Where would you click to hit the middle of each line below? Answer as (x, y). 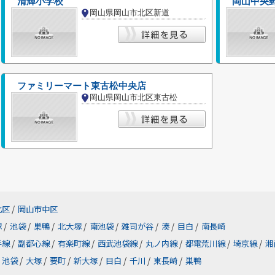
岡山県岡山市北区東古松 (134, 97)
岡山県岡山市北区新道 (130, 13)
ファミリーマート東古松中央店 (82, 86)
